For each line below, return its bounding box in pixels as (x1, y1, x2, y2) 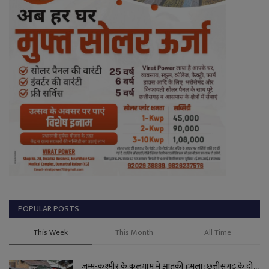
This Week (34, 225, 68, 239)
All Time (204, 225, 232, 239)
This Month (115, 225, 154, 239)
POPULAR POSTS (18, 201, 79, 216)
